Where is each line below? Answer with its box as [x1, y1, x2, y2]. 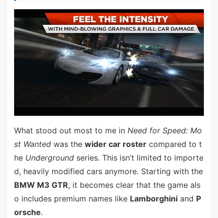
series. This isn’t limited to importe [73, 152, 203, 163]
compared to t [146, 139, 202, 149]
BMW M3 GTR [14, 180, 68, 190]
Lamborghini [129, 193, 178, 203]
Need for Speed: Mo [127, 125, 202, 135]
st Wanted [14, 139, 51, 149]
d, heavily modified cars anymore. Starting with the [14, 166, 203, 176]
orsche [14, 207, 41, 217]
